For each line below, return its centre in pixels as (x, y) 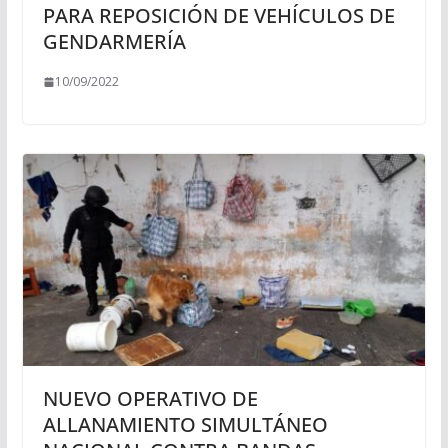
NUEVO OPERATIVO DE (150, 398)
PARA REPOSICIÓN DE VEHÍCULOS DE (218, 16)
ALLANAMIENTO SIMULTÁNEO (185, 424)
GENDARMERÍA (114, 42)
